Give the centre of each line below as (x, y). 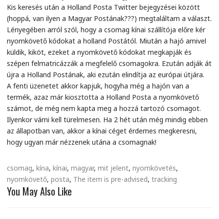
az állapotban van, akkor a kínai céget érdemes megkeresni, (102, 131)
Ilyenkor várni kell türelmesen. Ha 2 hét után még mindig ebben (107, 120)
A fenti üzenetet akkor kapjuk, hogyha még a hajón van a (98, 86)
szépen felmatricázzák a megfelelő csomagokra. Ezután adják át (109, 63)
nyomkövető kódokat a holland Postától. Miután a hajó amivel (107, 41)
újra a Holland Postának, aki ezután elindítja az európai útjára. (106, 75)
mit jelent (113, 168)
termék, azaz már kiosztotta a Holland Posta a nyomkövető (103, 97)
